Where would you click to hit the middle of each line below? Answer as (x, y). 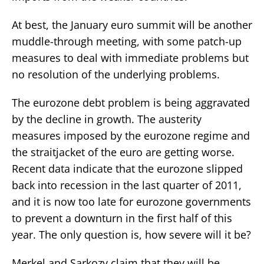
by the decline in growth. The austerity (107, 119)
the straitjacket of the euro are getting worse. (123, 152)
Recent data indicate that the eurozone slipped (127, 168)
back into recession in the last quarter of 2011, (127, 185)
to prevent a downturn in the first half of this (122, 218)
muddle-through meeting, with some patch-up (127, 41)
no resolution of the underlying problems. (116, 74)
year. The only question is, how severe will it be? (131, 234)
